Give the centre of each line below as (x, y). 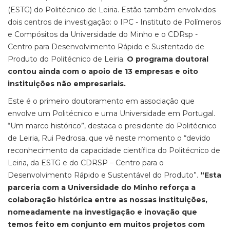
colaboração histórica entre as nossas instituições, (108, 200)
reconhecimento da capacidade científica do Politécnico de (114, 150)
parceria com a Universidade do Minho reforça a (102, 187)
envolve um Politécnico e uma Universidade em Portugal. (111, 113)
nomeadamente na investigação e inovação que (102, 212)
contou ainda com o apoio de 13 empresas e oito (103, 71)
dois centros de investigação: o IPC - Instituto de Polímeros (114, 22)
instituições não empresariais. (67, 84)
